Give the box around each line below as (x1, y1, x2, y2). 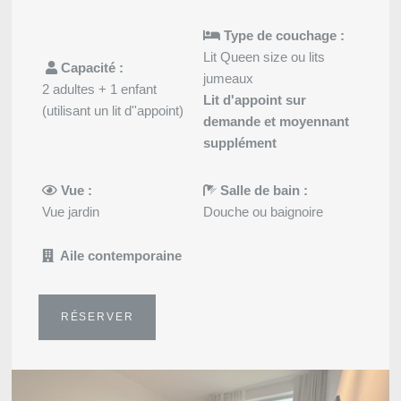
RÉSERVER (60, 310, 134, 323)
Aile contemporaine (57, 247, 183, 263)
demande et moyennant (203, 113, 350, 129)
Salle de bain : (220, 182, 309, 198)
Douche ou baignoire (203, 203, 324, 219)
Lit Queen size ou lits (203, 48, 326, 64)
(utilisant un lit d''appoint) (42, 102, 184, 118)
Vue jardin (42, 203, 100, 219)
